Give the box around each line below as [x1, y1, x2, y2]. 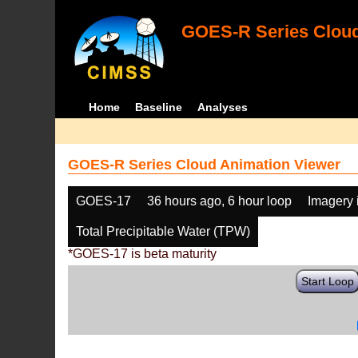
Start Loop [301, 275, 355, 288]
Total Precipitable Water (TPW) [76, 225, 251, 238]
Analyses [197, 101, 248, 113]
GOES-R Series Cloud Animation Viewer [68, 157, 341, 173]
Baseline [134, 101, 182, 113]
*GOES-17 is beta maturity [68, 247, 217, 261]
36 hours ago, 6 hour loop [147, 194, 292, 208]
